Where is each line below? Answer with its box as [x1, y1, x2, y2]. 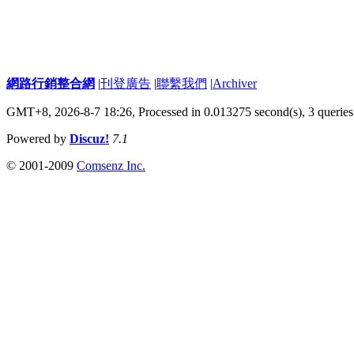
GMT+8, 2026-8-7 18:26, [6, 104, 138, 119]
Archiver [213, 76, 257, 90]
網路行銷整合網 [6, 76, 95, 90]
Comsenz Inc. [77, 158, 145, 172]
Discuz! [70, 131, 109, 145]
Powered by [6, 131, 70, 145]
